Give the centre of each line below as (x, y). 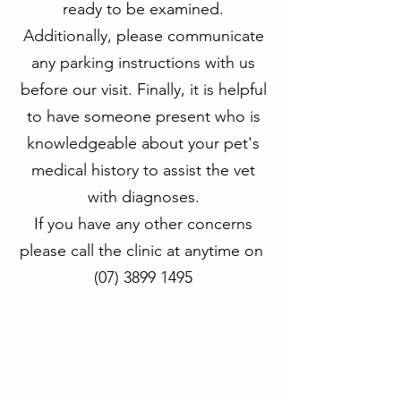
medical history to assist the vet (143, 170)
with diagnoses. (143, 197)
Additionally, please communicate (143, 36)
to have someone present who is (143, 116)
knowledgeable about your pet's (143, 143)
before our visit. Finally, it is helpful (143, 90)
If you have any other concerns (143, 224)
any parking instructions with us (143, 63)
